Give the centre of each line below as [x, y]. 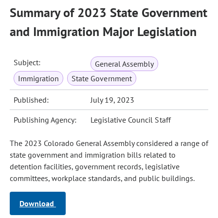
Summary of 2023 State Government [109, 12]
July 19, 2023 [113, 100]
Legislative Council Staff [131, 120]
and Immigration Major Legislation [103, 31]
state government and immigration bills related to [93, 155]
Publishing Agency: [45, 120]
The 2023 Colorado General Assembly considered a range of [109, 143]
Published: [31, 100]
